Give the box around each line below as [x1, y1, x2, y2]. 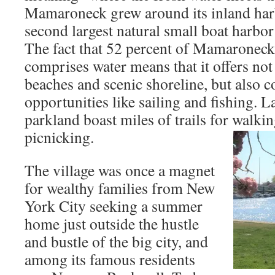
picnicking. [25, 126, 94, 147]
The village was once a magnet [25, 160, 215, 180]
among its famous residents [25, 249, 195, 269]
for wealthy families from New [25, 177, 215, 198]
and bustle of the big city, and [25, 231, 208, 252]
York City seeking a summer [25, 195, 203, 216]
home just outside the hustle [25, 213, 199, 234]
